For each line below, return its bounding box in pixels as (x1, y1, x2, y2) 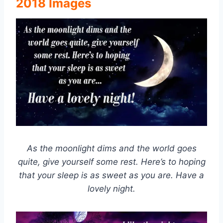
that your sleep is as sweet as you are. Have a (19, 170, 204, 181)
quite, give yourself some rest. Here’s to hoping (17, 157, 206, 167)
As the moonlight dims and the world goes (26, 143, 197, 154)
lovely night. (88, 184, 135, 194)
